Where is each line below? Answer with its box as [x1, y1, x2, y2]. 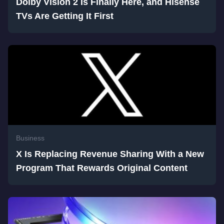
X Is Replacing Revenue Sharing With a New [16, 149, 204, 159]
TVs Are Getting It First [16, 11, 113, 21]
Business [16, 134, 44, 142]
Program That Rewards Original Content [16, 163, 187, 173]
